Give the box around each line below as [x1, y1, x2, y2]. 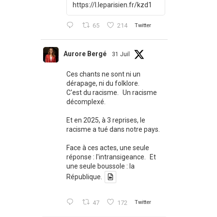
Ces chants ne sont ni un [66, 70, 140, 78]
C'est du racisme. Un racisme [66, 89, 157, 97]
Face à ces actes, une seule [66, 144, 149, 152]
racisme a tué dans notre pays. [66, 125, 160, 134]
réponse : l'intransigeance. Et [66, 153, 156, 161]
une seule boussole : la [66, 162, 135, 170]
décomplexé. [66, 98, 106, 106]
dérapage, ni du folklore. [66, 79, 139, 88]
